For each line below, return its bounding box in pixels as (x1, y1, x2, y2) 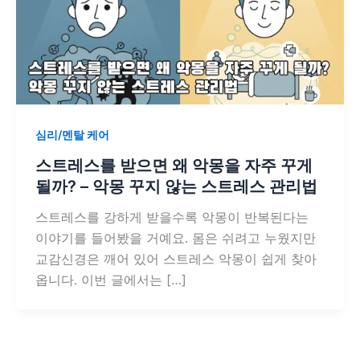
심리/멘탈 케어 (35, 128, 109, 142)
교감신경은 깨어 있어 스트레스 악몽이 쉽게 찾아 (35, 251, 317, 268)
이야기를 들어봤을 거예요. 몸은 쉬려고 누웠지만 (35, 230, 316, 247)
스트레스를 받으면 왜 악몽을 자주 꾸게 (35, 156, 313, 176)
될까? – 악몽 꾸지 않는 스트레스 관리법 (35, 177, 317, 197)
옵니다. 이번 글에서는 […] (35, 272, 186, 288)
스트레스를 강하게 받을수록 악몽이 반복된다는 (35, 209, 309, 226)
